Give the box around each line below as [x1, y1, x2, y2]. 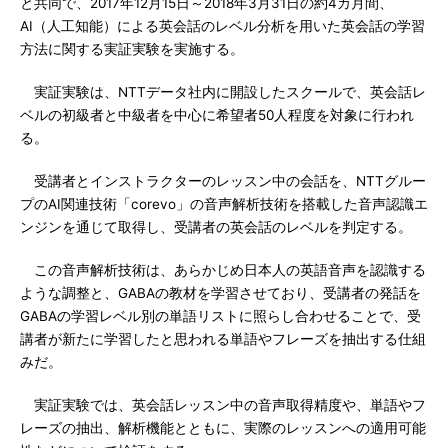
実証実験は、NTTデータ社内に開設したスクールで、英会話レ [20, 84, 426, 100]
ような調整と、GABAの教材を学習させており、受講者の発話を [20, 285, 421, 301]
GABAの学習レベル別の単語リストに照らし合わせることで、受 [20, 308, 421, 324]
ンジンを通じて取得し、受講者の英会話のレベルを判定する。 [20, 219, 412, 235]
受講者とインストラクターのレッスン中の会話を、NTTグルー [20, 173, 426, 189]
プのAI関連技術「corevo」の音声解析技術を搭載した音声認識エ [20, 196, 428, 212]
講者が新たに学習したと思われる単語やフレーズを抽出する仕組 [20, 331, 426, 347]
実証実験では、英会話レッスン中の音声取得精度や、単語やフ [20, 397, 426, 413]
